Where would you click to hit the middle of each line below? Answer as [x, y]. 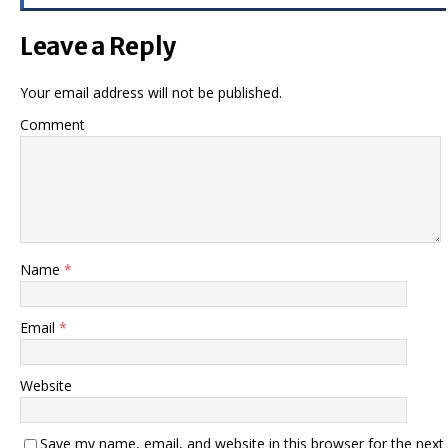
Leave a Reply [98, 46]
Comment [52, 124]
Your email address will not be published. [151, 92]
